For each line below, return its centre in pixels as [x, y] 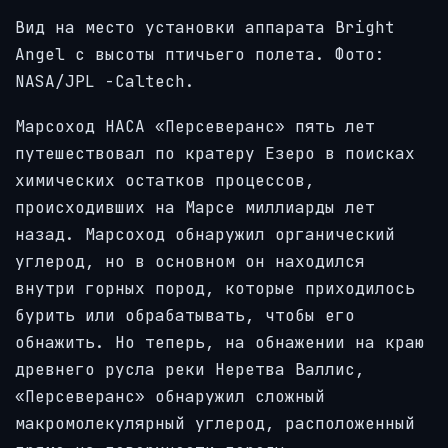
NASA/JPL [55, 81]
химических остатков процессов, [165, 180]
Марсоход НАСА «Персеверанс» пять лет [195, 126]
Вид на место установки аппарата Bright [205, 27]
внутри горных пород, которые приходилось [215, 288]
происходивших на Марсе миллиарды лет [195, 207]
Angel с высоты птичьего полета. [175, 54]
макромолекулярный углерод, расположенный [215, 423]
